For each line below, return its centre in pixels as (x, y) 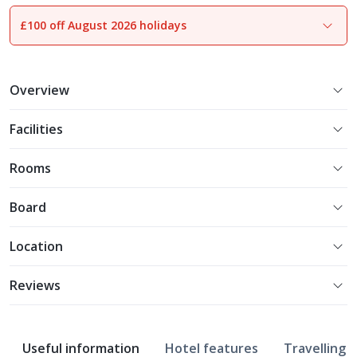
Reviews (35, 285)
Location (36, 246)
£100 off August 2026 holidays (103, 25)
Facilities (36, 129)
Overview (39, 90)
